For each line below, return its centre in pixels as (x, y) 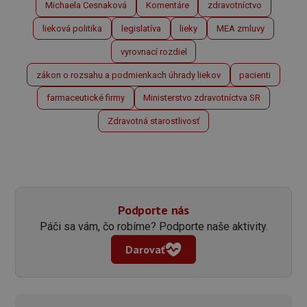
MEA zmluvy (240, 28)
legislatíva (141, 28)
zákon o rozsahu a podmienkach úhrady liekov (128, 75)
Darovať (145, 249)
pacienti (255, 75)
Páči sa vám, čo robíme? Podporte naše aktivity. (153, 226)
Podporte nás (153, 209)
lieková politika (73, 28)
